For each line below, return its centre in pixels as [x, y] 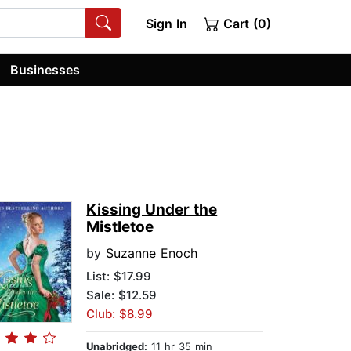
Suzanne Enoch [152, 253]
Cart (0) [245, 24]
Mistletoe [120, 227]
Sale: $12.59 [122, 295]
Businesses [45, 69]
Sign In [166, 24]
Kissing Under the [152, 210]
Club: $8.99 [120, 314]
